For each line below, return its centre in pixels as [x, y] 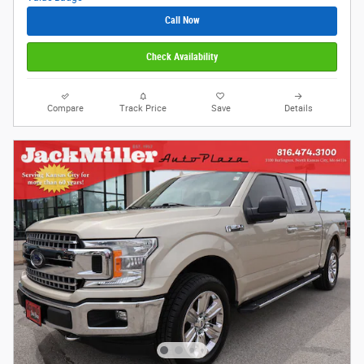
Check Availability [182, 56]
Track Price [143, 109]
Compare [66, 109]
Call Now [182, 21]
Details [298, 109]
